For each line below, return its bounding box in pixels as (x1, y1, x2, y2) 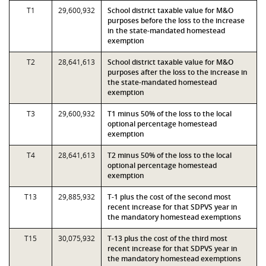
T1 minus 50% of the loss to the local (107, 109, 232, 119)
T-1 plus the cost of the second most (107, 192, 231, 202)
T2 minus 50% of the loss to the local (107, 150, 232, 160)
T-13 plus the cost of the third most (107, 233, 227, 243)
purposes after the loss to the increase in (107, 67, 248, 77)
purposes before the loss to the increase (107, 15, 245, 26)
